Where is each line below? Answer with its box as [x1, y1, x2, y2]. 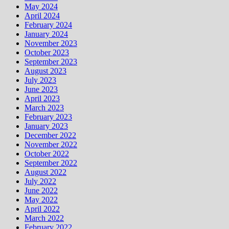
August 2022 [25, 167, 66, 176]
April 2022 [25, 204, 60, 213]
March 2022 [25, 213, 64, 222]
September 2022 [25, 158, 77, 167]
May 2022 [25, 195, 58, 204]
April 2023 [25, 94, 60, 103]
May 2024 [25, 2, 58, 11]
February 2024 [25, 20, 72, 29]
